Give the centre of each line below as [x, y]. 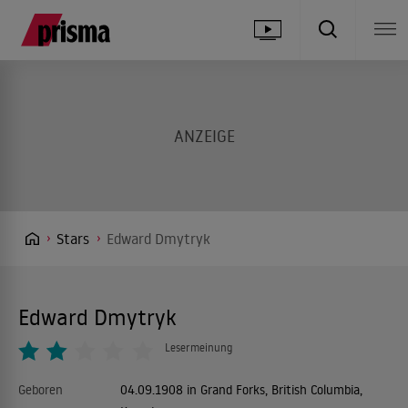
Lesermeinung [199, 347]
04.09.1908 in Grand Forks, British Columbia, [241, 390]
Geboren [41, 390]
